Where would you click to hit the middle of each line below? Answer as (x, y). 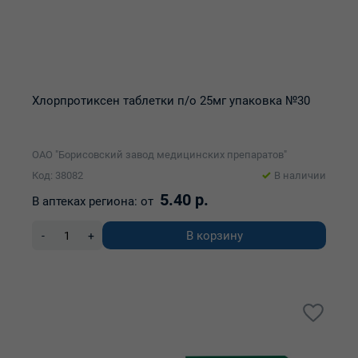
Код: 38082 (58, 175)
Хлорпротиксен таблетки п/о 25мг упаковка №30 (171, 101)
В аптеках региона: (85, 201)
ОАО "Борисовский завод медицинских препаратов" (159, 155)
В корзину (214, 235)
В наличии (300, 175)
